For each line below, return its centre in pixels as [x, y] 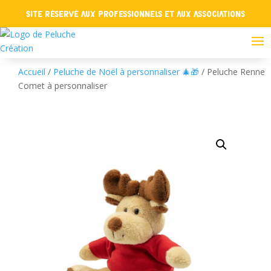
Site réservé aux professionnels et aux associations [135, 14]
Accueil [32, 72]
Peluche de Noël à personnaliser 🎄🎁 [126, 72]
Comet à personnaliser [63, 86]
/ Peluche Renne [232, 72]
